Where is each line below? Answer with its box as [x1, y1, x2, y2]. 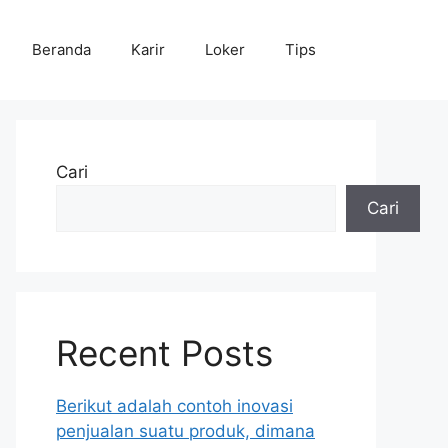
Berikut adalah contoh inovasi [56, 396, 293, 416]
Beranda [32, 40, 91, 59]
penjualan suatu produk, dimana [56, 421, 315, 441]
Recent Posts [56, 332, 273, 374]
